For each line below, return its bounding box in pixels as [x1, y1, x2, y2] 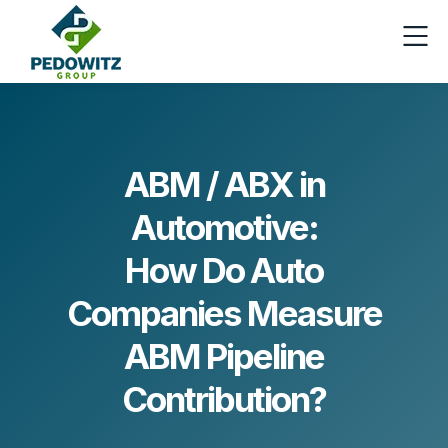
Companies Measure [66, 292, 382, 334]
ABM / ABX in [123, 163, 325, 205]
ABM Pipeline [124, 335, 324, 377]
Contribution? [122, 378, 326, 420]
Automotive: [130, 206, 318, 248]
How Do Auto [125, 249, 323, 291]
